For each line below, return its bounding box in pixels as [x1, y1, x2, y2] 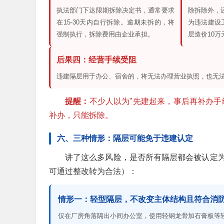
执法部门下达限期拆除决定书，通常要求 [56, 6, 174, 14]
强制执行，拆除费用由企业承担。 [56, 30, 154, 38]
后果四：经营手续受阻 [56, 55, 136, 64]
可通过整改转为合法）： [49, 167, 137, 176]
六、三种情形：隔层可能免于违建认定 [57, 134, 193, 143]
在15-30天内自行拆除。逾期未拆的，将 [56, 18, 174, 26]
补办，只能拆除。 [49, 111, 113, 120]
